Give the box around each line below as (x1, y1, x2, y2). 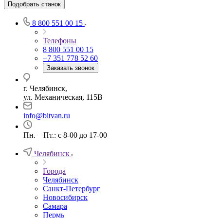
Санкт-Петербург (43, 184, 100, 193)
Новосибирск (43, 193, 88, 202)
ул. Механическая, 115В (23, 93, 103, 102)
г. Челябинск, (23, 84, 67, 93)
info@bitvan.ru (23, 111, 70, 120)
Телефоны (43, 36, 76, 45)
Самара (43, 202, 67, 211)
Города (43, 167, 66, 176)
